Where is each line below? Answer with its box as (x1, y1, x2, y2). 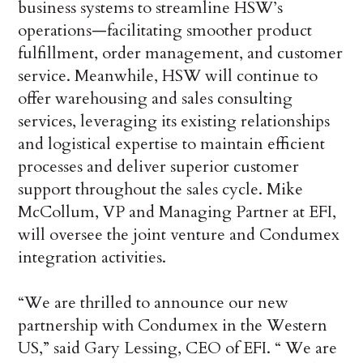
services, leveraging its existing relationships (18, 110, 331, 133)
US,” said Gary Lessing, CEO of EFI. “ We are (18, 337, 338, 360)
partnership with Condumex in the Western (18, 314, 328, 337)
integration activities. (18, 246, 167, 269)
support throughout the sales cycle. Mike (18, 178, 304, 201)
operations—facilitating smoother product (18, 19, 313, 42)
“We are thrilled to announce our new (18, 292, 289, 314)
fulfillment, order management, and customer (18, 42, 344, 65)
